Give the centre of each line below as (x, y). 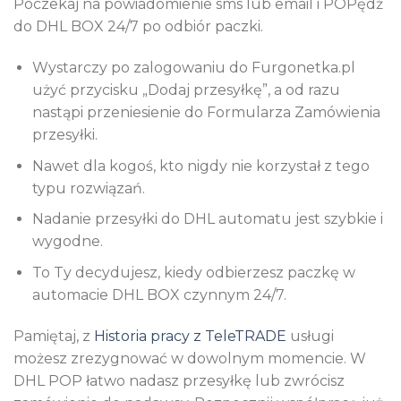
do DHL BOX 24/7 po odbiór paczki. (138, 27)
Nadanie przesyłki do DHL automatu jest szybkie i (207, 219)
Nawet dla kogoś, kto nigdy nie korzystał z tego (200, 166)
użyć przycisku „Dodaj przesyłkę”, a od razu (186, 90)
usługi (310, 336)
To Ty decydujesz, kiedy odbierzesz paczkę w (193, 272)
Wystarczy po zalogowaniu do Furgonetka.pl (193, 68)
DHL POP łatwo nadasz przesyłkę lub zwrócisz (179, 380)
